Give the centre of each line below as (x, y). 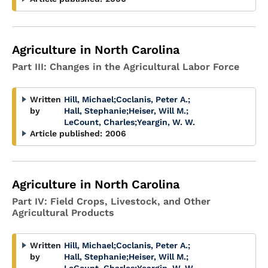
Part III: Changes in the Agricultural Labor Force (126, 67)
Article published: (66, 133)
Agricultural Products (63, 213)
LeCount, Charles (99, 122)
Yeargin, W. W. (166, 122)
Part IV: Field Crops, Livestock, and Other (111, 201)
